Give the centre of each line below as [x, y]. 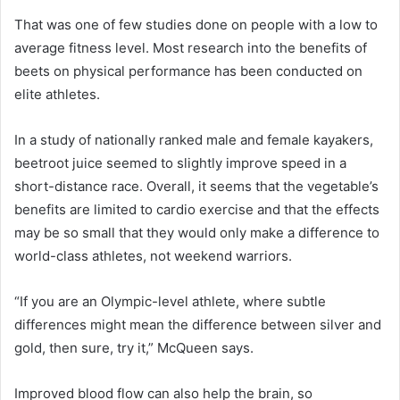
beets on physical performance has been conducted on [188, 71]
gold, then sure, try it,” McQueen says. [136, 348]
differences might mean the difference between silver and [198, 325]
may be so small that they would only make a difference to [197, 233]
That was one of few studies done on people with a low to [196, 25]
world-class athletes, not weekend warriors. [155, 256]
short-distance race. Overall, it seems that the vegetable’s [196, 186]
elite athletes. [59, 94]
